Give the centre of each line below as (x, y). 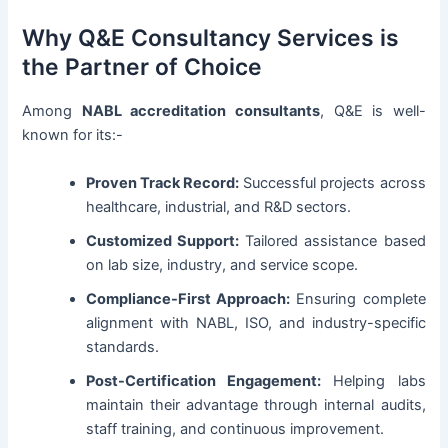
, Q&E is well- (373, 111)
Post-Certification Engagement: (204, 380)
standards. (123, 346)
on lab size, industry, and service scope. (222, 264)
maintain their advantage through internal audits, (256, 404)
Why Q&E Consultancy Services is (211, 38)
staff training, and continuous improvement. (235, 428)
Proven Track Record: (163, 182)
